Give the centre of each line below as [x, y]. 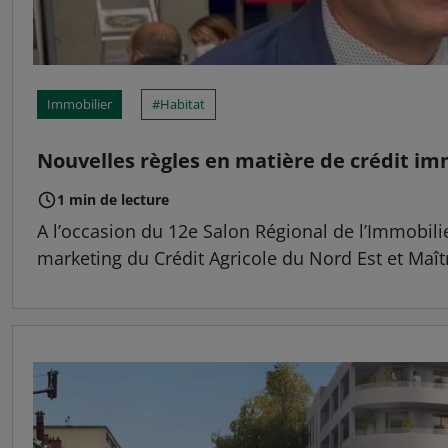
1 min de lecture [113, 199]
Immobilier [79, 104]
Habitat [182, 104]
